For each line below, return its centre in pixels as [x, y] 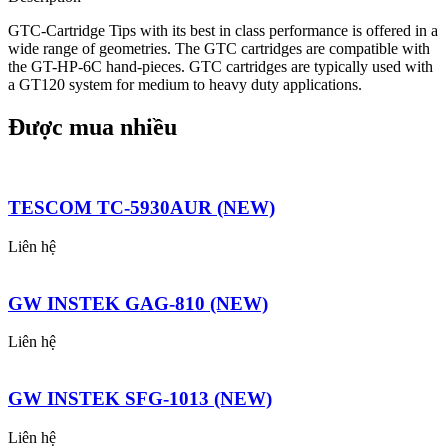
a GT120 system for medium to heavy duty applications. [185, 84]
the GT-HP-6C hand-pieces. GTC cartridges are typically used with [220, 66]
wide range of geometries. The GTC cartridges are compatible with [219, 48]
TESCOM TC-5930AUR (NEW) [141, 208]
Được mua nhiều [92, 126]
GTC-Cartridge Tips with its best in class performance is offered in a [223, 30]
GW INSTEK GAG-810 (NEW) [138, 303]
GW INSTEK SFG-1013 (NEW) [140, 399]
